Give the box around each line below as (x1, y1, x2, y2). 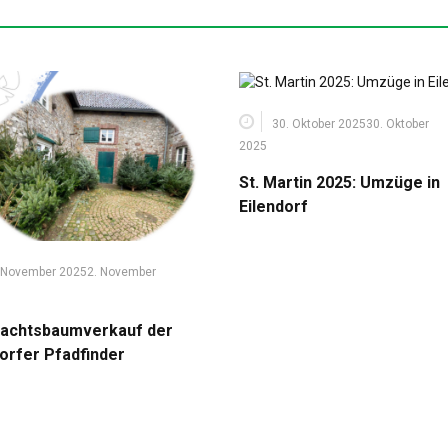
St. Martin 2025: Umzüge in (238, 172, 440, 192)
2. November (86, 264, 156, 279)
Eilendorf (238, 196, 308, 216)
